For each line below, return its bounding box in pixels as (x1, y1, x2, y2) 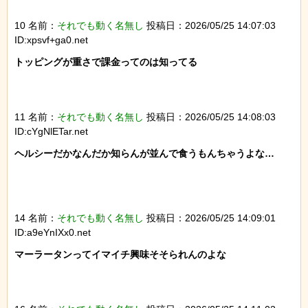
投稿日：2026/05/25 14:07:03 (144, 20, 276, 32)
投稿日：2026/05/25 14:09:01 (144, 212, 276, 224)
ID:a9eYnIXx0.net (14, 227, 91, 239)
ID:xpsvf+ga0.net (14, 34, 88, 46)
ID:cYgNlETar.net (14, 126, 88, 137)
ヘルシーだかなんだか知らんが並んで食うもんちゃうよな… (14, 148, 274, 159)
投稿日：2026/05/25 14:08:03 (144, 111, 276, 123)
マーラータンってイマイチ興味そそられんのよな (14, 249, 226, 261)
